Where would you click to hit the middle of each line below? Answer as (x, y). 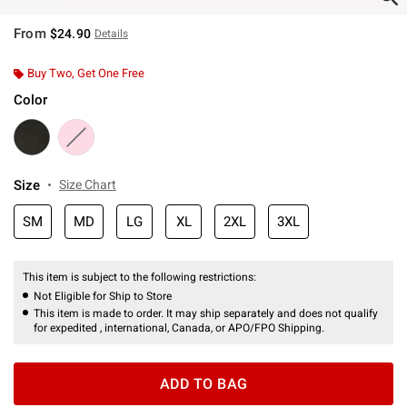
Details (111, 33)
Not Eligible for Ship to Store (103, 296)
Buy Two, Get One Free (86, 73)
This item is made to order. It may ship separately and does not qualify (206, 313)
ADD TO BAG (203, 383)
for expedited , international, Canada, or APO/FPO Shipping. (179, 328)
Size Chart (88, 184)
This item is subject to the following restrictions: (141, 277)
